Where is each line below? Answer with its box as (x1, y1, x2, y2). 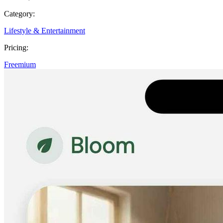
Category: (4, 9, 35, 18)
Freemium (4, 60, 36, 69)
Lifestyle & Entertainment (4, 26, 85, 35)
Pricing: (4, 43, 28, 52)
